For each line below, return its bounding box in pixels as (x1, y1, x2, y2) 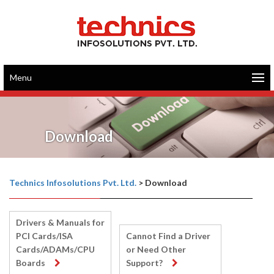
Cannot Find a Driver (126, 231, 211, 241)
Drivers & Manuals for (16, 217, 105, 228)
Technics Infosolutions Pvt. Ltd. (9, 177, 136, 188)
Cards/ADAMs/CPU (16, 244, 95, 254)
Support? (126, 257, 163, 268)
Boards (16, 257, 45, 268)
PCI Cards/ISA (16, 231, 73, 241)
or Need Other (126, 244, 187, 254)
